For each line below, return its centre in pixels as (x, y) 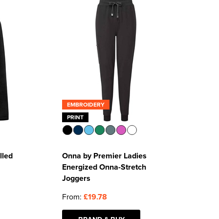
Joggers (77, 178)
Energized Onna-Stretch (104, 167)
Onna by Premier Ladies (105, 156)
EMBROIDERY (86, 104)
